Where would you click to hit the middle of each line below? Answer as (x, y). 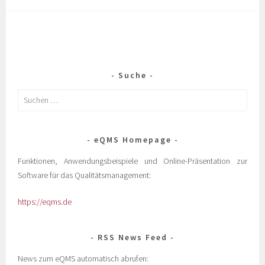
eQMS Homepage (132, 139)
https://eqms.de (45, 201)
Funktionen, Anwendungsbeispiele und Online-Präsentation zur (132, 161)
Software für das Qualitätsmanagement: (85, 175)
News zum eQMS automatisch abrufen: (83, 258)
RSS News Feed (132, 237)
